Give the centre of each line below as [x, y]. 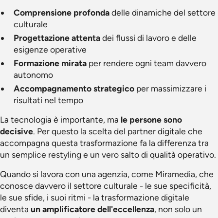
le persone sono [151, 119]
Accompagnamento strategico [74, 88]
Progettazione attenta [57, 38]
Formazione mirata [50, 63]
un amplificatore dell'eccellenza [92, 209]
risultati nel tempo [48, 100]
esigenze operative [50, 49]
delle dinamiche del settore [163, 12]
